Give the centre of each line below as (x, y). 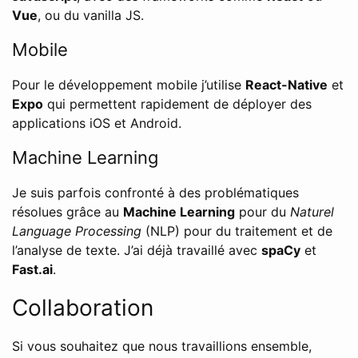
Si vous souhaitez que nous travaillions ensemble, (162, 346)
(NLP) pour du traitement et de (237, 231)
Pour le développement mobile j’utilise (129, 85)
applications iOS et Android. (97, 123)
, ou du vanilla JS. (91, 15)
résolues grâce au (68, 212)
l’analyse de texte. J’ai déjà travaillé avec (137, 250)
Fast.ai (32, 269)
